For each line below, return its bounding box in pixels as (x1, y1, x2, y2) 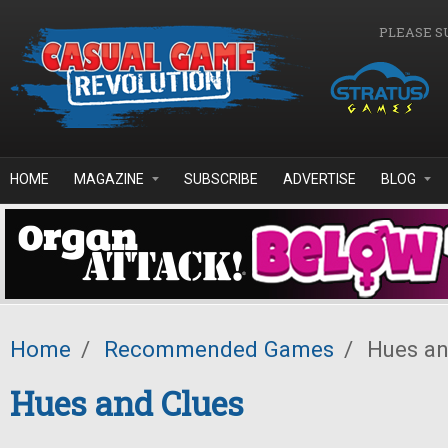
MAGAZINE (74, 171, 144, 187)
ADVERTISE (283, 171, 356, 187)
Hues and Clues (10, 382, 244, 425)
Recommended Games (104, 336, 334, 362)
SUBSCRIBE (184, 171, 258, 187)
